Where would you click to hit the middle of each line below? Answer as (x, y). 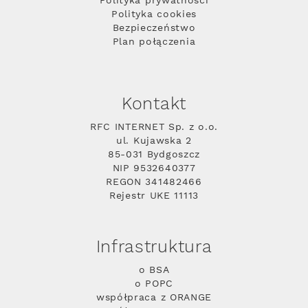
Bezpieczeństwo (154, 28)
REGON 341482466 (154, 182)
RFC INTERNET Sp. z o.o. (154, 127)
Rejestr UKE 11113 (154, 196)
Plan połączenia (154, 42)
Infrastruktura (154, 247)
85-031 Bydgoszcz (154, 154)
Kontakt (154, 104)
